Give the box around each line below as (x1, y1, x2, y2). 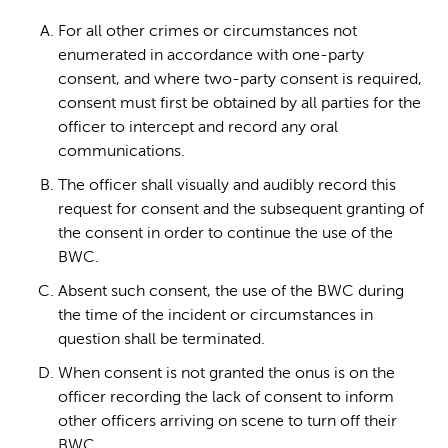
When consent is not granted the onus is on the (58, 366, 395, 383)
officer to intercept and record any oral (58, 120, 338, 137)
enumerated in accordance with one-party (58, 48, 364, 65)
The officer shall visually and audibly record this (58, 178, 396, 195)
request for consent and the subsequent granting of (58, 202, 424, 219)
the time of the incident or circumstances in (58, 308, 373, 325)
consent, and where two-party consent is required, (58, 72, 422, 89)
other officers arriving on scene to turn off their (58, 414, 397, 431)
